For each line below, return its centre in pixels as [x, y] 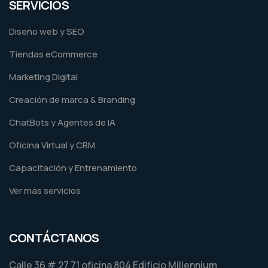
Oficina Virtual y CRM [52, 145]
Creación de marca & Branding [72, 99]
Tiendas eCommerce [53, 54]
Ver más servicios [45, 190]
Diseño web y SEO [47, 31]
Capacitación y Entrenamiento [73, 167]
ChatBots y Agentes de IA [62, 122]
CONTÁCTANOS [54, 237]
